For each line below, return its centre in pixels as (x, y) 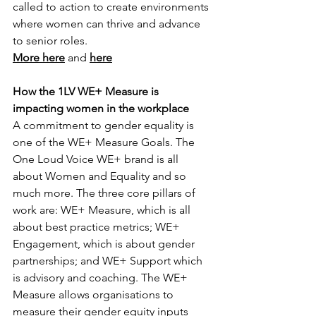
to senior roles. (50, 41)
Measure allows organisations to (95, 294)
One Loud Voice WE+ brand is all (97, 159)
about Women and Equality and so (101, 176)
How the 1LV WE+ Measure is (87, 91)
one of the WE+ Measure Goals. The (105, 142)
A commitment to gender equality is (105, 125)
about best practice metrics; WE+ (98, 227)
